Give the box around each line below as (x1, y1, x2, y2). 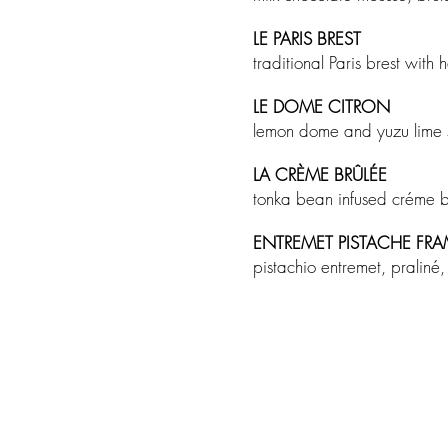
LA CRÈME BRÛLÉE (253, 163, 387, 186)
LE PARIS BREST (253, 27, 361, 50)
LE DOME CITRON (253, 95, 395, 118)
